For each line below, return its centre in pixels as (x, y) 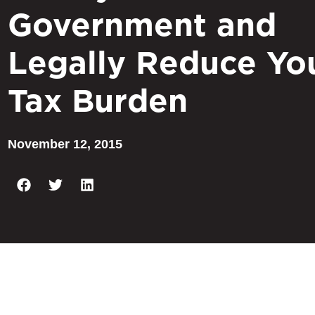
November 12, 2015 (65, 144)
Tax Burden (98, 100)
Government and (142, 24)
